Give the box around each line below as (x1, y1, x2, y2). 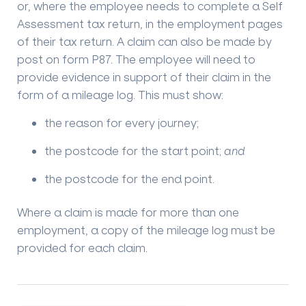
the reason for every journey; (44, 115, 199, 130)
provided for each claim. (17, 240, 148, 255)
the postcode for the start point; (44, 143, 224, 158)
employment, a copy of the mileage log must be (17, 222, 275, 237)
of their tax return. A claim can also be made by (17, 34, 272, 49)
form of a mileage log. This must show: (17, 87, 223, 102)
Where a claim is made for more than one (17, 204, 239, 219)
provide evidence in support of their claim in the (17, 70, 271, 85)
